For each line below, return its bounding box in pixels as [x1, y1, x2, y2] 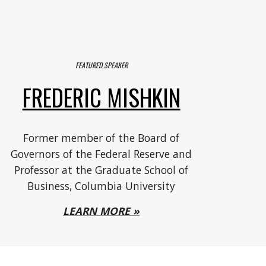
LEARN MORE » [63, 204, 140, 218]
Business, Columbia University [27, 179, 176, 194]
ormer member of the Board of [28, 131, 180, 145]
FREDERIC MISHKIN [22, 80, 180, 115]
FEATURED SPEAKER [75, 60, 128, 71]
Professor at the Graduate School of [14, 163, 189, 178]
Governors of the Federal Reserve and [11, 147, 192, 161]
